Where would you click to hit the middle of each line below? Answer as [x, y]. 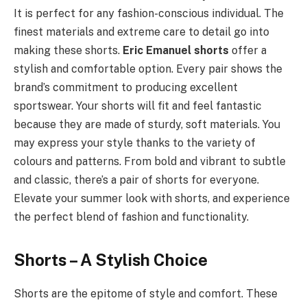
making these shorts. [68, 50]
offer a [249, 50]
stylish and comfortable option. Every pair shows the [148, 69]
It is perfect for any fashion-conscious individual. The [149, 13]
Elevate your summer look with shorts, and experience [152, 198]
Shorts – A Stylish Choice [111, 259]
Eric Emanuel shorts [177, 50]
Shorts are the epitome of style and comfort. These [146, 293]
